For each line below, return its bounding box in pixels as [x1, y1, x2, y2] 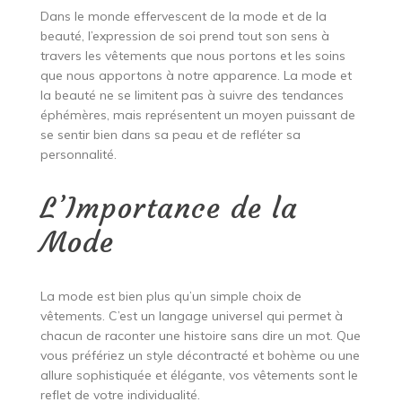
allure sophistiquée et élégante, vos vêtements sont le [39, 366, 358, 383]
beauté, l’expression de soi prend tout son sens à [39, 27, 329, 44]
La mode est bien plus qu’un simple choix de [39, 287, 301, 304]
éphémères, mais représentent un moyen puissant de [39, 106, 355, 123]
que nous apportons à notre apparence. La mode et [39, 66, 352, 83]
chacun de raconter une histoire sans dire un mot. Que [39, 327, 361, 344]
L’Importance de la [39, 189, 298, 226]
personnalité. [39, 145, 117, 162]
